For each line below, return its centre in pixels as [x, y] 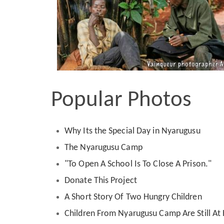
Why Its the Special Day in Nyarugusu [132, 131]
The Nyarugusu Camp [103, 148]
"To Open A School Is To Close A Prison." [139, 164]
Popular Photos [121, 100]
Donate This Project [101, 181]
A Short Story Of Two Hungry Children [133, 197]
